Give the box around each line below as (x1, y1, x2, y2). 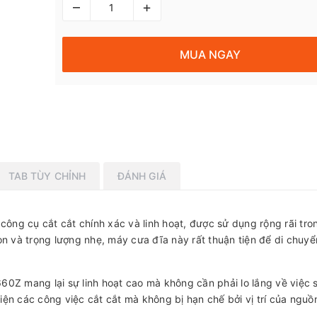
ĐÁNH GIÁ (117, 169, 166, 182)
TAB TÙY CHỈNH (8, 169, 86, 182)
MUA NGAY (180, 47, 241, 62)
